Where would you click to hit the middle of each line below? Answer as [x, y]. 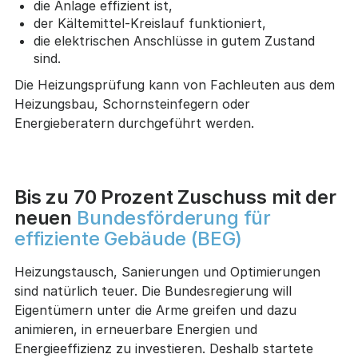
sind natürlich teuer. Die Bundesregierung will [153, 290]
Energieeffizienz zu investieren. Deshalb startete [163, 348]
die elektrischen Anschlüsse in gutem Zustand [174, 41]
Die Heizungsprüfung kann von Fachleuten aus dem [174, 85]
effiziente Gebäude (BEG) [128, 239]
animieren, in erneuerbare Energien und [135, 329]
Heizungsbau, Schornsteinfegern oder [132, 104]
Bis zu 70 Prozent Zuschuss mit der [175, 197]
